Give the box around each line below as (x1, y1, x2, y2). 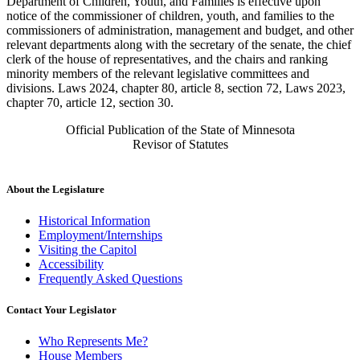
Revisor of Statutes (132, 137, 228, 152)
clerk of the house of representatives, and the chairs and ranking (6, 52, 328, 67)
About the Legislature (6, 182, 104, 195)
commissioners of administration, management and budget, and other (6, 23, 354, 38)
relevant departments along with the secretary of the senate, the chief (6, 38, 351, 52)
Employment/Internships (39, 227, 162, 242)
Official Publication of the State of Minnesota (65, 123, 295, 137)
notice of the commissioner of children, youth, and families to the (6, 9, 334, 23)
